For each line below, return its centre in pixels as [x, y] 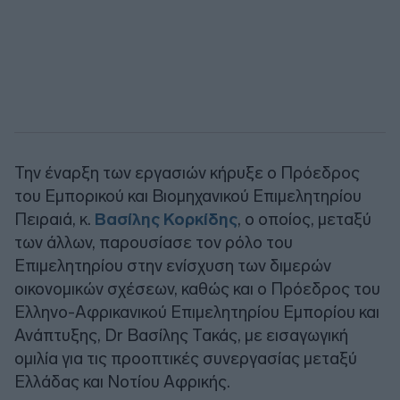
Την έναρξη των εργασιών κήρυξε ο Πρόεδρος [187, 172]
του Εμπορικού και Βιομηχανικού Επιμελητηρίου [188, 196]
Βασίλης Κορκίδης [166, 219]
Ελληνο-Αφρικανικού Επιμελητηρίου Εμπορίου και [197, 312]
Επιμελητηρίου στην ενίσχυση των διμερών [173, 265]
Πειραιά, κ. [54, 219]
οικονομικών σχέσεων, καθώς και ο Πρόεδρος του [197, 288]
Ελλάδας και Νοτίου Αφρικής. [122, 381]
